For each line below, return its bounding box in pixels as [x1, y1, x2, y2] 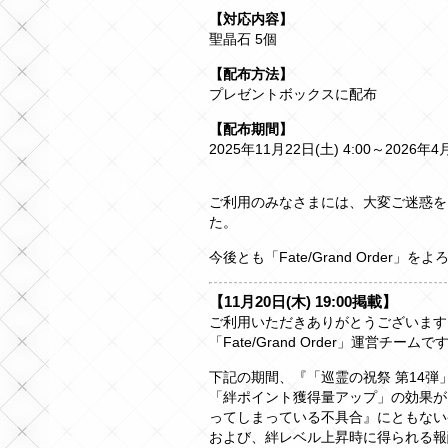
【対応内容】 [209, 11, 293, 28]
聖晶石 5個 [209, 31, 277, 48]
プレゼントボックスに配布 [209, 86, 377, 103]
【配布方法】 [209, 66, 293, 83]
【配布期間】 [209, 121, 293, 138]
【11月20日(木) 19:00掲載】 [209, 294, 397, 311]
